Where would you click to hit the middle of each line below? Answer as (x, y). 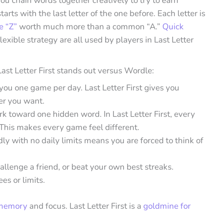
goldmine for (166, 206)
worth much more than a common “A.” (89, 27)
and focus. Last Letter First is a (85, 206)
